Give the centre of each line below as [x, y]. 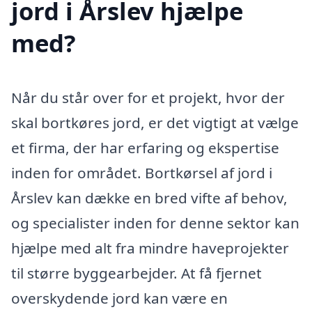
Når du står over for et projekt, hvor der [148, 97]
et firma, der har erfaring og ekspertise [145, 147]
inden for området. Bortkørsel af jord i [142, 172]
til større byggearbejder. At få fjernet [136, 273]
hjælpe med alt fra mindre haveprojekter [150, 248]
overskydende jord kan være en [119, 298]
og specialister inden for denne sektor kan [155, 223]
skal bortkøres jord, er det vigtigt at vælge [155, 122]
